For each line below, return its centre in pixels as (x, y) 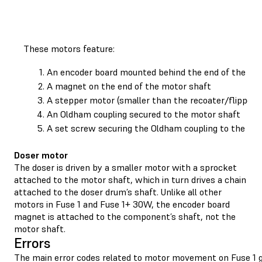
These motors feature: (69, 48)
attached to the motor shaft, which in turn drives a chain (130, 179)
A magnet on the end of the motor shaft (129, 86)
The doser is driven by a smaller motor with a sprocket (125, 167)
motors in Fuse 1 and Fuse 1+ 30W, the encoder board (122, 204)
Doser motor (41, 155)
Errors (32, 243)
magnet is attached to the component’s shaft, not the (125, 216)
